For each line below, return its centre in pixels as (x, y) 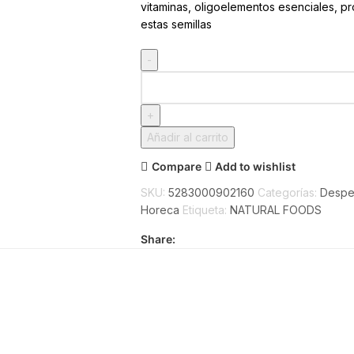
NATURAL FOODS (275, 210)
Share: (158, 239)
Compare (176, 166)
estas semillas (176, 24)
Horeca (160, 210)
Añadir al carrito (187, 137)
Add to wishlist (256, 166)
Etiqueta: (204, 210)
